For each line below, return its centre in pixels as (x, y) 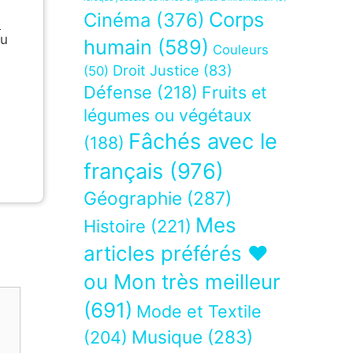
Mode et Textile (199, 312)
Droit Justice (156, 71)
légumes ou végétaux (168, 115)
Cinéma (117, 20)
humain (118, 47)
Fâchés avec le (203, 142)
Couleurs (241, 50)
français (123, 172)
